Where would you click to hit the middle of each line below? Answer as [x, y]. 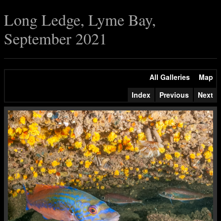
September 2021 [55, 38]
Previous [174, 95]
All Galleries [170, 77]
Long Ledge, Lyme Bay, [80, 19]
